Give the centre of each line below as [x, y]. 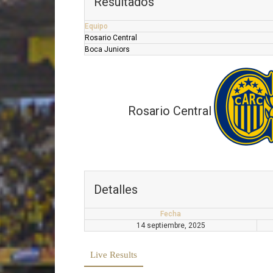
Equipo [96, 26]
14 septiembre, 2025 [171, 225]
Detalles [116, 189]
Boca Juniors [107, 49]
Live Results [114, 254]
